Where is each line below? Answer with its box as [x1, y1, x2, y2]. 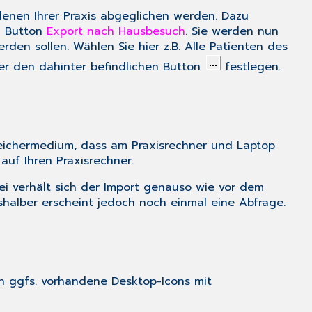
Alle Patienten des [185, 38, 288, 56]
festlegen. [221, 58, 281, 76]
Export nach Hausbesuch [47, 23, 185, 40]
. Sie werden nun [185, 23, 279, 40]
